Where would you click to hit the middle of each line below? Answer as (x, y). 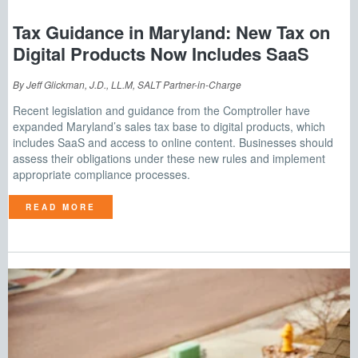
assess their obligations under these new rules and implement (169, 158)
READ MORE (61, 207)
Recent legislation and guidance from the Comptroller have (161, 110)
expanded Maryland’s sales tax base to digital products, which (169, 126)
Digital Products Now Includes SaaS (161, 54)
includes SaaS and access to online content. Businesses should (173, 142)
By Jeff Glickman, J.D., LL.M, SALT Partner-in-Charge (127, 84)
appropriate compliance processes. (101, 174)
